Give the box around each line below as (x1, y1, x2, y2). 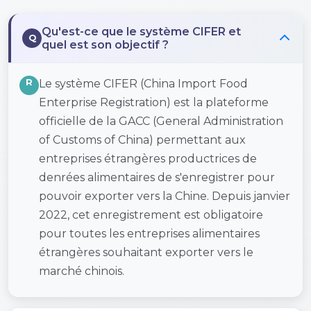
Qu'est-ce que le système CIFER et (42, 25, 241, 38)
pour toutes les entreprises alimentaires (39, 227, 260, 240)
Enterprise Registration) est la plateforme (39, 96, 269, 109)
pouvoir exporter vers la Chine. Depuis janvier (39, 190, 290, 203)
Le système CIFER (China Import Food (39, 77, 248, 90)
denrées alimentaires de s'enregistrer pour (39, 171, 275, 184)
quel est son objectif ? (42, 38, 169, 51)
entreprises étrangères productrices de (39, 152, 257, 165)
